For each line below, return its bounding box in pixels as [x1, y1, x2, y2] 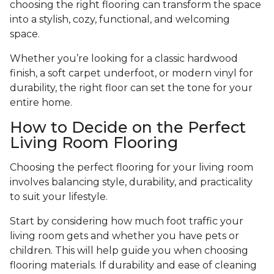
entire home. [10, 97, 75, 109]
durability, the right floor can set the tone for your [10, 82, 253, 94]
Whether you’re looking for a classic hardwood [10, 53, 238, 65]
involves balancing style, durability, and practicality [10, 176, 253, 188]
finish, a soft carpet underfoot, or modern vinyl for [10, 67, 253, 80]
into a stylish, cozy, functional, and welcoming [10, 13, 230, 26]
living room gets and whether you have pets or [10, 230, 239, 242]
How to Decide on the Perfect [10, 118, 246, 137]
